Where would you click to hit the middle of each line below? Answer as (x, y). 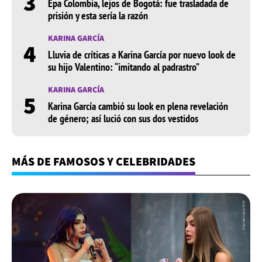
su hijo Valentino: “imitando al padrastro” (124, 67)
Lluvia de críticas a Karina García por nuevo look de (142, 55)
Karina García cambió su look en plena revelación (138, 106)
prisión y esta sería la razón (98, 16)
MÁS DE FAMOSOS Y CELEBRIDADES (104, 162)
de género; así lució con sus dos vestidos (123, 119)
